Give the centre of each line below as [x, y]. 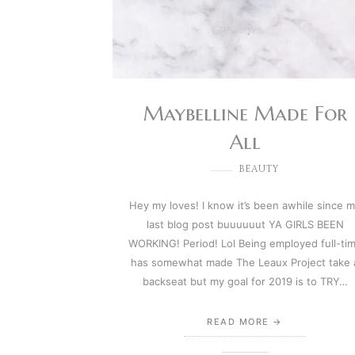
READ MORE [238, 321]
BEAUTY [259, 169]
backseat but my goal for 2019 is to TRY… [245, 281]
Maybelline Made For [245, 113]
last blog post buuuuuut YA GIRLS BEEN [245, 224]
